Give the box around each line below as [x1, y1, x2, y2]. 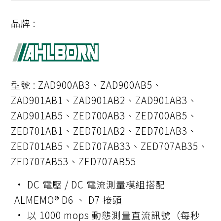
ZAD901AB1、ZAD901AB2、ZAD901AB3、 [11, 93, 198, 107]
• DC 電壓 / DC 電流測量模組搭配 [14, 178, 166, 191]
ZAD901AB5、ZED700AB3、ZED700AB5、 [11, 108, 198, 122]
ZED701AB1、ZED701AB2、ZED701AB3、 [11, 123, 198, 137]
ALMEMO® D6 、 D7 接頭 [14, 193, 123, 207]
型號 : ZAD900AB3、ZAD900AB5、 [11, 77, 163, 91]
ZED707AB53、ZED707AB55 [11, 154, 137, 168]
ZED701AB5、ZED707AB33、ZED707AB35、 [11, 139, 209, 152]
